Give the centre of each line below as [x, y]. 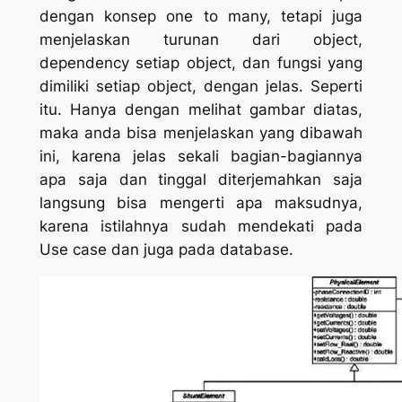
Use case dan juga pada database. [166, 250]
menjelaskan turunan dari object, [201, 40]
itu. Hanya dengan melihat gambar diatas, [201, 110]
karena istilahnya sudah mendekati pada [201, 227]
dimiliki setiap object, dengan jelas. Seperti [201, 87]
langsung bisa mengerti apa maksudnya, [201, 203]
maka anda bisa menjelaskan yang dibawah [201, 133]
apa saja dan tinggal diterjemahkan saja [201, 180]
